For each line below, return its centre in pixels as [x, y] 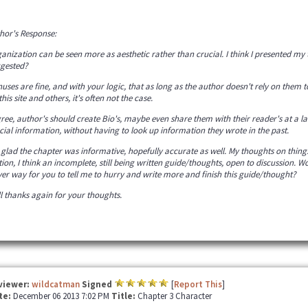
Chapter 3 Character [174, 296]
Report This [198, 284]
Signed [97, 284]
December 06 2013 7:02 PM [62, 296]
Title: [124, 296]
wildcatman [55, 284]
